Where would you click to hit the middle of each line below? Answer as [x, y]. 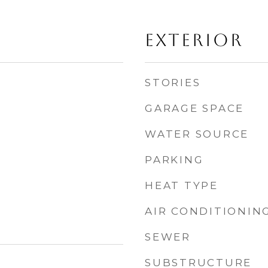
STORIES [173, 83]
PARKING [174, 160]
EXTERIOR [194, 40]
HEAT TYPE [182, 185]
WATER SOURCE [197, 134]
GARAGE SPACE [194, 108]
